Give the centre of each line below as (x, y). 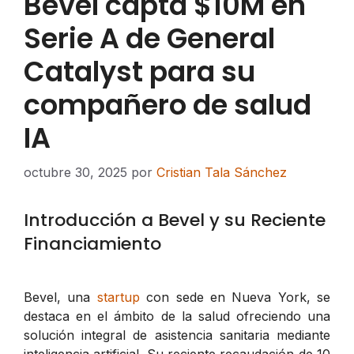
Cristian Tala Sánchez (222, 172)
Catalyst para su (139, 71)
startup (118, 297)
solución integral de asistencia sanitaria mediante (177, 335)
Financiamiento (92, 243)
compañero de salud (168, 104)
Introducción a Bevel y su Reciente (175, 220)
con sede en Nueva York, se (235, 297)
